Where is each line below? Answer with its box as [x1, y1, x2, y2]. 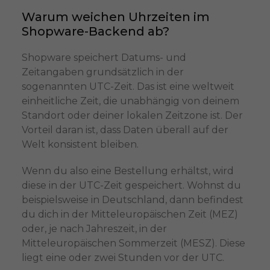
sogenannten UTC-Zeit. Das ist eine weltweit [21, 80, 234, 92]
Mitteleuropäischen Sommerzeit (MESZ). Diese [21, 237, 245, 249]
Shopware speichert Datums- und [21, 51, 186, 63]
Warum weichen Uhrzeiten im [21, 9, 210, 24]
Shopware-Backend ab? [21, 24, 169, 39]
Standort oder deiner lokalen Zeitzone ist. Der [21, 109, 243, 121]
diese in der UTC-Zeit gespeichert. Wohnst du [21, 179, 241, 191]
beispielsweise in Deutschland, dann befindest [21, 193, 243, 206]
